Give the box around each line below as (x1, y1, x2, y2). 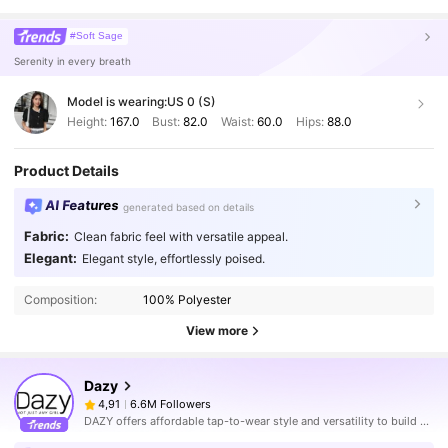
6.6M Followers (129, 396, 211, 411)
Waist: (217, 113, 257, 129)
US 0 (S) (166, 94, 216, 110)
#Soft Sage (70, 30, 124, 42)
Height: (66, 113, 110, 129)
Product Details (14, 162, 120, 180)
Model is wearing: (66, 94, 167, 110)
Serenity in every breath (14, 54, 132, 67)
